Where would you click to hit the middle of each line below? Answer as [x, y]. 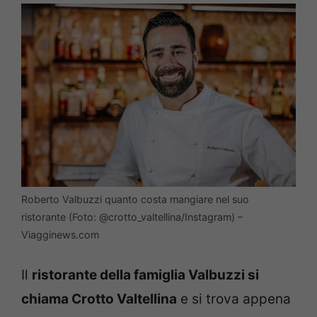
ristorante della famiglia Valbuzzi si [145, 275]
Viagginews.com [60, 234]
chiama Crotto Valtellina [99, 299]
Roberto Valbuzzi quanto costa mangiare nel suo [135, 199]
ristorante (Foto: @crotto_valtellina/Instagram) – [132, 217]
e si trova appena [234, 299]
